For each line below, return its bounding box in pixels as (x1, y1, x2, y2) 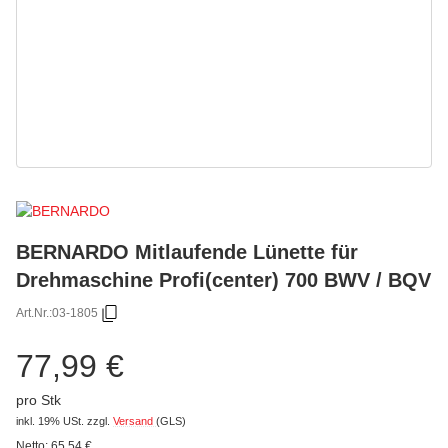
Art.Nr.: (16, 306, 52, 321)
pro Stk (16, 391, 61, 408)
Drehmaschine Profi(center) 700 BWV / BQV (16, 267, 431, 291)
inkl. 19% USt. (16, 414, 84, 427)
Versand (113, 414, 156, 427)
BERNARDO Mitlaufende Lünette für (16, 239, 358, 263)
